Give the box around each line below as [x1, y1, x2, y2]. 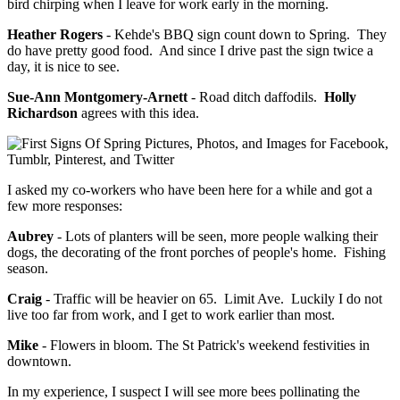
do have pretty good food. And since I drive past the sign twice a [7, 43, 373, 59]
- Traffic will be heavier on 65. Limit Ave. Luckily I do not [42, 291, 382, 307]
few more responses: [7, 198, 122, 214]
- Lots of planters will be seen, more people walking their [54, 229, 378, 245]
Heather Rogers [7, 27, 103, 43]
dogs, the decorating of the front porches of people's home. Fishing [7, 245, 386, 261]
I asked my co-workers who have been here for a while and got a [7, 182, 372, 198]
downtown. [7, 354, 71, 370]
